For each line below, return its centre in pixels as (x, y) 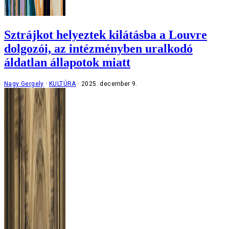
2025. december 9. (109, 84)
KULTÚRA (63, 84)
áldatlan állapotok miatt (67, 62)
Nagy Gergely (24, 84)
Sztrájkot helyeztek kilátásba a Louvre (106, 35)
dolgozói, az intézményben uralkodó (98, 48)
